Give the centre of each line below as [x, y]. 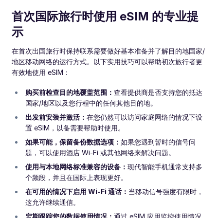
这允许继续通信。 [53, 202]
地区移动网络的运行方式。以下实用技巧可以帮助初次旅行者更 [107, 62]
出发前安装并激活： [56, 117]
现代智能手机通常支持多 [165, 167]
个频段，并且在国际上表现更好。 [76, 177]
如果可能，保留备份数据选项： [73, 142]
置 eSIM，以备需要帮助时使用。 [75, 128]
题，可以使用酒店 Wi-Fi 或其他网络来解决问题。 [100, 153]
